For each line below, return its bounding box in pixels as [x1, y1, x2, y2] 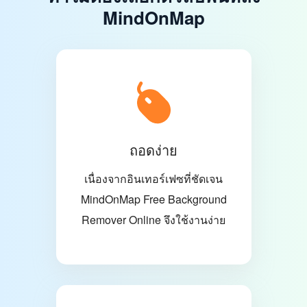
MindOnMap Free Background [80, 191, 227, 208]
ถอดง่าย [130, 140, 177, 160]
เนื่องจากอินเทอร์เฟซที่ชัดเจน [84, 171, 223, 187]
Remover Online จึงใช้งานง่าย [82, 212, 225, 228]
